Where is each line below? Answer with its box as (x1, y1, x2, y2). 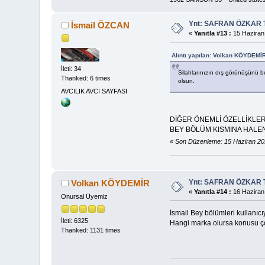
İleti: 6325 (61, 216, 89, 224)
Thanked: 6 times (61, 75, 111, 82)
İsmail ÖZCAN (70, 20, 130, 31)
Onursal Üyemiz (61, 193, 108, 201)
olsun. (177, 77, 195, 85)
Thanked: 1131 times (61, 226, 121, 234)
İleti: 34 (61, 65, 82, 73)
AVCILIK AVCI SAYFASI (61, 87, 128, 95)
